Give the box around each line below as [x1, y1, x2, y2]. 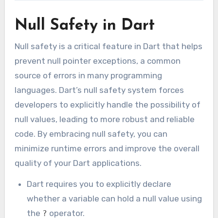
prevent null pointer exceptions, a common [14, 56, 181, 66]
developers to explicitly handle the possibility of [14, 100, 200, 110]
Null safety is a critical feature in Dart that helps [14, 41, 202, 52]
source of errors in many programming [14, 71, 162, 81]
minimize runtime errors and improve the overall [14, 144, 200, 154]
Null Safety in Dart [14, 18, 155, 34]
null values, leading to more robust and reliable [14, 114, 195, 125]
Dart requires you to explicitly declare [27, 179, 172, 189]
